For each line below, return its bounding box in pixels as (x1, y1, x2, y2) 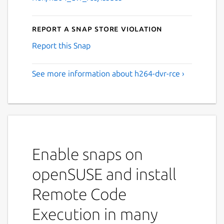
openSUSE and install (32, 164, 176, 183)
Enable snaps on (32, 144, 143, 163)
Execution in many (32, 204, 158, 223)
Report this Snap (32, 40, 90, 50)
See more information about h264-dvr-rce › (32, 68, 184, 78)
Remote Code (32, 184, 126, 203)
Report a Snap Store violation (32, 23, 163, 33)
